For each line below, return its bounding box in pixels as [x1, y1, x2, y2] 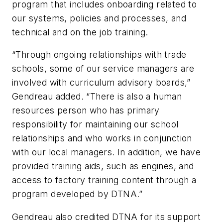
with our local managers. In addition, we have [12, 147, 201, 158]
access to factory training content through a [12, 175, 197, 186]
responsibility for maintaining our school [12, 119, 179, 130]
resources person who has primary [12, 105, 160, 116]
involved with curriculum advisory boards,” [12, 77, 191, 88]
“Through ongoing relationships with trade [12, 49, 187, 60]
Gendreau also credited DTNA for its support [12, 211, 201, 222]
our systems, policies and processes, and [12, 12, 186, 23]
